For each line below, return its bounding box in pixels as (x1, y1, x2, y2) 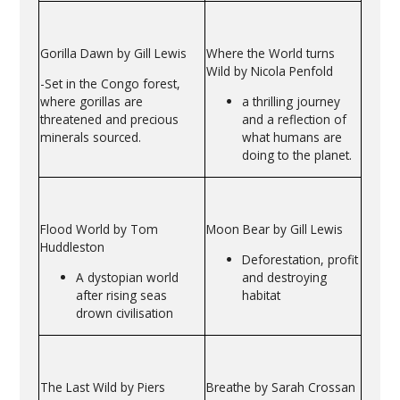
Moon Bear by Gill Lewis (205, 221, 343, 238)
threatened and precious (39, 110, 179, 128)
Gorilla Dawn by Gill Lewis (39, 45, 187, 62)
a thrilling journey (241, 92, 340, 110)
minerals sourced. (39, 128, 141, 146)
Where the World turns (205, 45, 335, 62)
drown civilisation (75, 304, 173, 321)
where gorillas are (39, 92, 143, 110)
